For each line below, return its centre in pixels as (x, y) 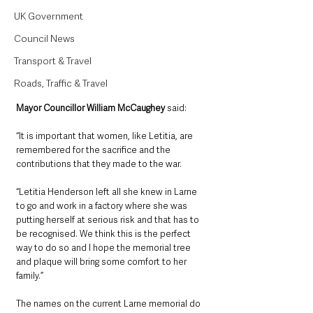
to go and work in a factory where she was (103, 205)
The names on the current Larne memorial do (109, 303)
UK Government (49, 16)
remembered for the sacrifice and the (94, 150)
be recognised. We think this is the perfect (104, 233)
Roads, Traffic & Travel (61, 83)
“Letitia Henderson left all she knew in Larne (108, 191)
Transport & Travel (53, 61)
